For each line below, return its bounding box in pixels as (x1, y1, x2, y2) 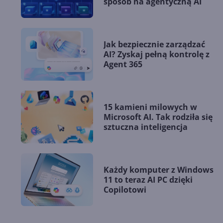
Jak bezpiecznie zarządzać (104, 38, 205, 50)
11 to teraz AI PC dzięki (104, 174, 193, 185)
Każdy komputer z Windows (104, 164, 214, 175)
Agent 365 (104, 58, 142, 70)
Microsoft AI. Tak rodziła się (104, 111, 213, 122)
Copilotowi (104, 184, 146, 195)
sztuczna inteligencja (104, 121, 188, 132)
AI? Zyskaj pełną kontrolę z (104, 48, 210, 60)
